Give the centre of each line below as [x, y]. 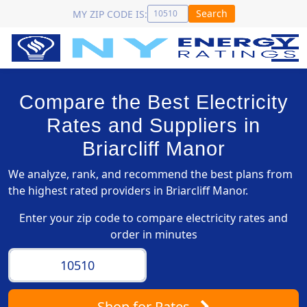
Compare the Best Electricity [153, 102]
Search [211, 13]
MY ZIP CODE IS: [110, 14]
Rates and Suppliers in [153, 125]
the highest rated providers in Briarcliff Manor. [128, 191]
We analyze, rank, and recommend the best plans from [150, 174]
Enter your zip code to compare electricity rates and [153, 218]
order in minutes [153, 234]
